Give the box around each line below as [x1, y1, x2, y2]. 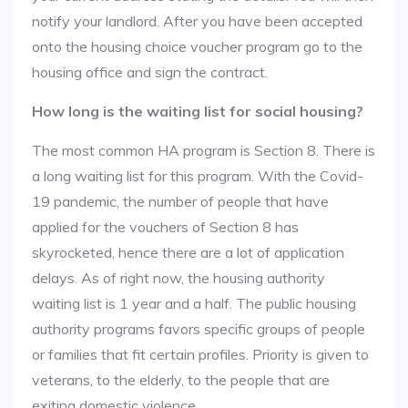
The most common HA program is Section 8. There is [32, 141, 375, 159]
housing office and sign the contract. [32, 63, 268, 81]
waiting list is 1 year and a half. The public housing [32, 294, 356, 312]
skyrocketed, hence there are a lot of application [32, 243, 344, 261]
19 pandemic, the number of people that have [32, 192, 329, 210]
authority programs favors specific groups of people [32, 320, 365, 338]
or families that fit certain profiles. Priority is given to [32, 345, 369, 363]
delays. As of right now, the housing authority [32, 269, 325, 287]
